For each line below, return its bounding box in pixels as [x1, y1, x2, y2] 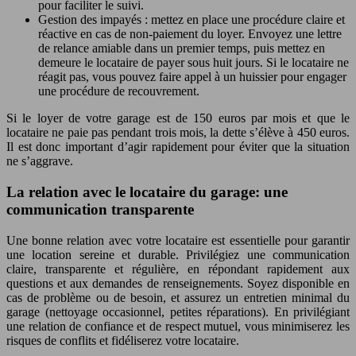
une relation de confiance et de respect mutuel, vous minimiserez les [6, 319, 350, 333]
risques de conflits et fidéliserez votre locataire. [6, 333, 239, 347]
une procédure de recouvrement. [38, 84, 199, 99]
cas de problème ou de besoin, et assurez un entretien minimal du [6, 290, 350, 304]
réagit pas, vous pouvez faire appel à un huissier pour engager [38, 70, 346, 84]
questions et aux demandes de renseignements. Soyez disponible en [6, 276, 350, 290]
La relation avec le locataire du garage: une [6, 183, 288, 200]
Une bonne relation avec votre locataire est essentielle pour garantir [6, 233, 350, 247]
